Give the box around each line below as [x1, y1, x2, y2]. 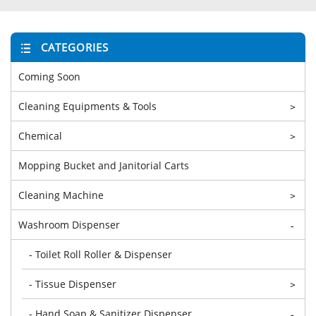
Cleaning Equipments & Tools [18, 99, 157, 113]
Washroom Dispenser [18, 217, 120, 231]
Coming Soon [18, 69, 80, 83]
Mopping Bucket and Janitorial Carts [18, 158, 189, 172]
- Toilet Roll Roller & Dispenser [29, 247, 172, 261]
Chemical [18, 128, 62, 142]
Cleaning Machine [18, 188, 104, 202]
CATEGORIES [30, 39, 109, 54]
